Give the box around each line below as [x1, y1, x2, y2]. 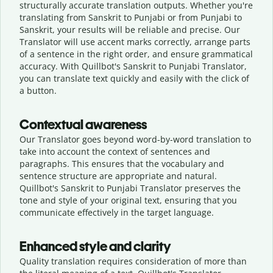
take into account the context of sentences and [19, 145, 210, 157]
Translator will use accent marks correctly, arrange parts [19, 35, 250, 48]
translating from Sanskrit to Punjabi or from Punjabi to [19, 11, 242, 23]
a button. [19, 84, 57, 96]
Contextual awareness [19, 116, 147, 133]
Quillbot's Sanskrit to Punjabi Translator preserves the [19, 182, 241, 194]
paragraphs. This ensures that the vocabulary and [19, 157, 224, 169]
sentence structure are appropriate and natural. [19, 169, 217, 182]
